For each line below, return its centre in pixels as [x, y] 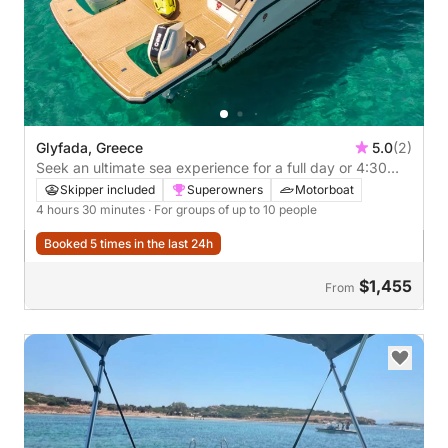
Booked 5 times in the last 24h [128, 243]
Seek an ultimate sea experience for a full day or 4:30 [196, 167]
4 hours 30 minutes [92, 209]
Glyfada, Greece [89, 147]
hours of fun [95, 187]
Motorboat [324, 189]
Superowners [225, 189]
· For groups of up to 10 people [232, 209]
